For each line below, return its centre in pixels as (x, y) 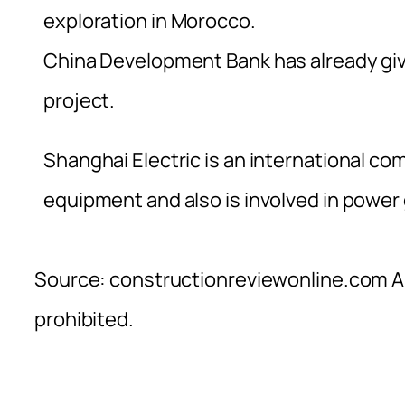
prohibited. (84, 319)
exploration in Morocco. (150, 20)
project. (80, 100)
